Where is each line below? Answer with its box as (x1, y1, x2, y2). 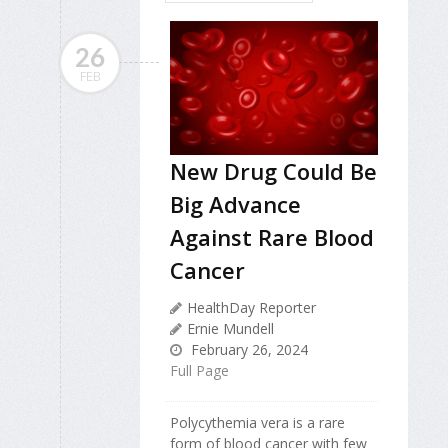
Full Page (170, 361, 229, 381)
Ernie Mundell (187, 319, 274, 339)
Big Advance (170, 189, 301, 220)
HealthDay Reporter (187, 298, 316, 318)
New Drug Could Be (170, 156, 377, 187)
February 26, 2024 (187, 340, 308, 360)
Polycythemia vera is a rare (170, 413, 345, 433)
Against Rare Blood (170, 222, 374, 253)
